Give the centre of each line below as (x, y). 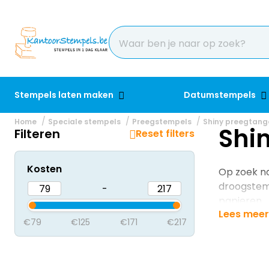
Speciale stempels (84, 122)
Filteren (37, 134)
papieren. (241, 201)
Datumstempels (221, 95)
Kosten (44, 169)
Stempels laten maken (65, 95)
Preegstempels (162, 122)
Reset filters (165, 134)
